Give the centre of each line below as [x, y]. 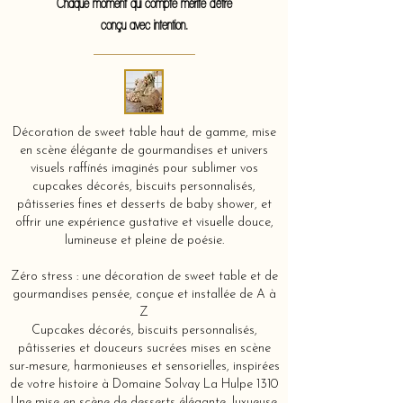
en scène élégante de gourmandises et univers [144, 151]
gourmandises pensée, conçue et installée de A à [144, 295]
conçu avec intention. [144, 25]
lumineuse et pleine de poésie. [144, 241]
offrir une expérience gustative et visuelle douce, [144, 223]
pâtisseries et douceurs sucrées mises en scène [144, 349]
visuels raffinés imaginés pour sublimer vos [144, 169]
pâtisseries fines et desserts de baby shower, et [144, 205]
